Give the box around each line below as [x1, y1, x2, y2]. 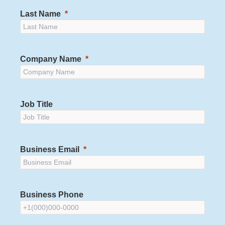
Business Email [20, 145, 79, 154]
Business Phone [20, 190, 83, 199]
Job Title [20, 99, 53, 108]
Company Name [20, 54, 81, 63]
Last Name [20, 9, 61, 18]
